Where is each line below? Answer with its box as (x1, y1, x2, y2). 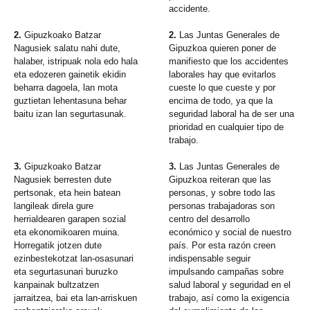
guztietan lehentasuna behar (14, 95, 127, 107)
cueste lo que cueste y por (169, 82, 276, 93)
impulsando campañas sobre (169, 266, 284, 277)
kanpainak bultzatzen (14, 280, 99, 291)
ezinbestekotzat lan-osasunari (14, 253, 134, 264)
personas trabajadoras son (169, 201, 275, 212)
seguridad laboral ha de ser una (169, 109, 295, 120)
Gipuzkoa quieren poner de (169, 43, 277, 54)
